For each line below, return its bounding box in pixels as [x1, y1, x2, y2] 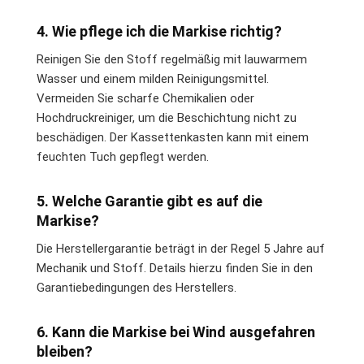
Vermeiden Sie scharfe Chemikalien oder [37, 91, 254, 106]
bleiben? [37, 343, 93, 360]
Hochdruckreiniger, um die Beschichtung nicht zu [37, 110, 297, 125]
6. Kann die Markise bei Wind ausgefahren [37, 323, 315, 340]
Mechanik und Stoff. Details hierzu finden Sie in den [37, 261, 313, 275]
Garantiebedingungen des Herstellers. [37, 280, 236, 295]
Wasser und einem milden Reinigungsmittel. [37, 71, 269, 86]
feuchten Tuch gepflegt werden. [37, 149, 209, 164]
